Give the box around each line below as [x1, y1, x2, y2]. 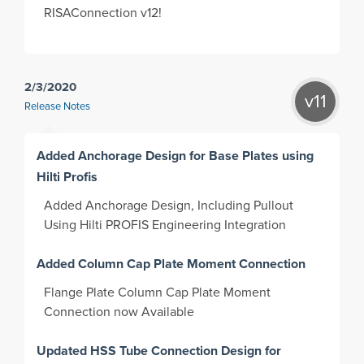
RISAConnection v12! [44, 6, 166, 20]
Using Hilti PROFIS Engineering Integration [44, 219, 290, 232]
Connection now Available [44, 305, 198, 319]
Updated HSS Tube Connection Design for [37, 341, 282, 361]
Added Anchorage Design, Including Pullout [44, 199, 294, 213]
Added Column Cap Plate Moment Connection [37, 254, 306, 274]
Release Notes [24, 102, 90, 113]
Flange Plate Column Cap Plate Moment [44, 286, 271, 300]
